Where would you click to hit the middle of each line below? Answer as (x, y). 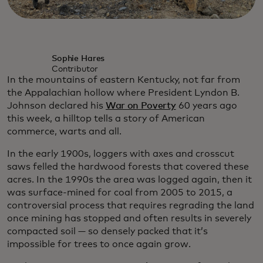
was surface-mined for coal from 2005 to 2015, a (120, 192)
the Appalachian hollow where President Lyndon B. (123, 92)
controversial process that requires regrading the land (131, 205)
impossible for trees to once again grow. (99, 244)
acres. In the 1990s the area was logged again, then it (129, 179)
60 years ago (206, 105)
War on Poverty (141, 105)
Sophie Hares (78, 58)
